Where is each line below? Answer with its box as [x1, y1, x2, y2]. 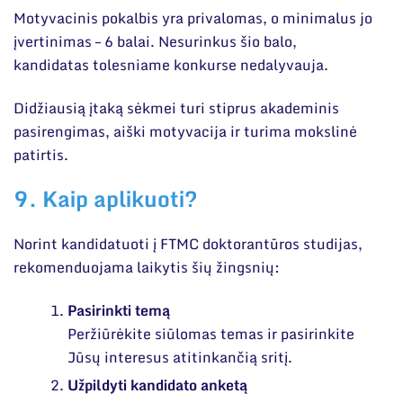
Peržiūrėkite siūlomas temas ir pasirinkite [67, 322, 354, 346]
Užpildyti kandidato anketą [67, 373, 247, 398]
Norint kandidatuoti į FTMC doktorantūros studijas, [13, 231, 363, 255]
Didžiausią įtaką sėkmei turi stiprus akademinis [13, 95, 339, 120]
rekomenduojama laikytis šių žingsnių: [13, 255, 283, 279]
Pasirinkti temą [67, 299, 170, 323]
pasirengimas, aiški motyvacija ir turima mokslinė [13, 119, 357, 143]
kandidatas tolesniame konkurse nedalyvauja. [13, 52, 332, 76]
